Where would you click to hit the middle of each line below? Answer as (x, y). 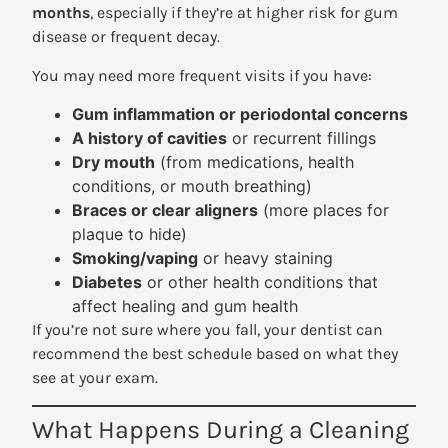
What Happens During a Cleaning (221, 429)
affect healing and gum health (185, 306)
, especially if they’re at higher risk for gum (244, 13)
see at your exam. (95, 378)
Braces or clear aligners (165, 210)
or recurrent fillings (302, 138)
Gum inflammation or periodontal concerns (240, 114)
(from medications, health (255, 162)
